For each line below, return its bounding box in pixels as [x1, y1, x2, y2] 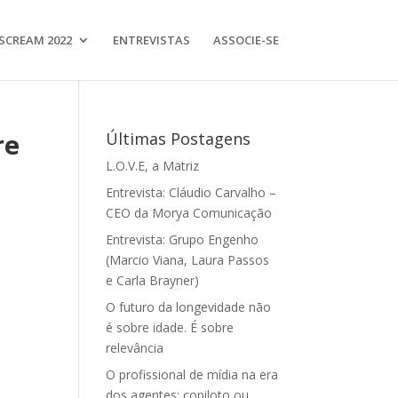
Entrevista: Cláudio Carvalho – [106, 184, 277, 201]
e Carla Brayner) [106, 272, 200, 289]
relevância [106, 339, 164, 356]
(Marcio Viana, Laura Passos [106, 251, 270, 268]
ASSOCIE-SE [212, 32, 279, 48]
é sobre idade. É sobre [106, 319, 235, 336]
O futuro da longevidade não [106, 298, 272, 315]
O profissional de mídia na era [106, 366, 279, 383]
